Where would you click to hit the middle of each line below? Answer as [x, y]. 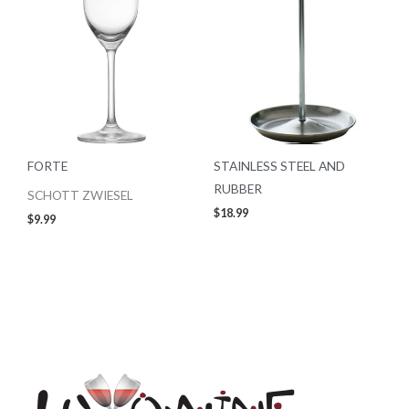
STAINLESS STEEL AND [279, 166]
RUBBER [238, 189]
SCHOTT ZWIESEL [80, 195]
